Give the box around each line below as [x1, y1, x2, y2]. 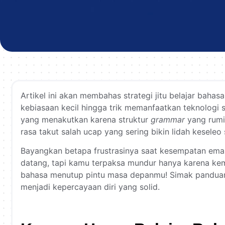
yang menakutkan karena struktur [21, 115, 151, 125]
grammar [151, 115, 185, 125]
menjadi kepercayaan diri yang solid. [21, 182, 160, 192]
